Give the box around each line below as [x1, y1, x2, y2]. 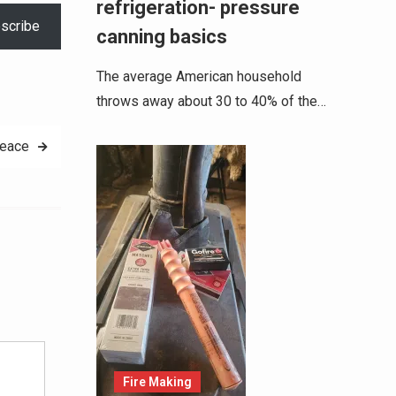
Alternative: [44, 282, 114, 299]
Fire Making [122, 375, 192, 389]
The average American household [95, 68, 301, 85]
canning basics [95, 26, 227, 48]
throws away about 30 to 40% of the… [95, 93, 326, 110]
